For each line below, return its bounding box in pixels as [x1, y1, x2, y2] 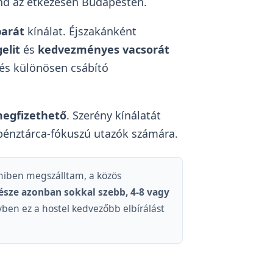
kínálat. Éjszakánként [24, 24, 136, 39]
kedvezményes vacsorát [37, 42, 169, 57]
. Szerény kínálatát [66, 108, 161, 123]
